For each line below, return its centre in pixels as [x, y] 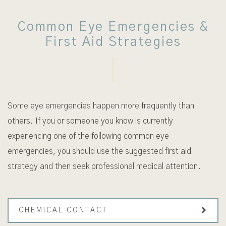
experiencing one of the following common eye [88, 136]
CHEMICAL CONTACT [63, 210]
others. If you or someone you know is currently [90, 121]
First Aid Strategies [113, 42]
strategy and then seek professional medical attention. [104, 166]
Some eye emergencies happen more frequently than [101, 106]
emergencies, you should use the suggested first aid [99, 151]
